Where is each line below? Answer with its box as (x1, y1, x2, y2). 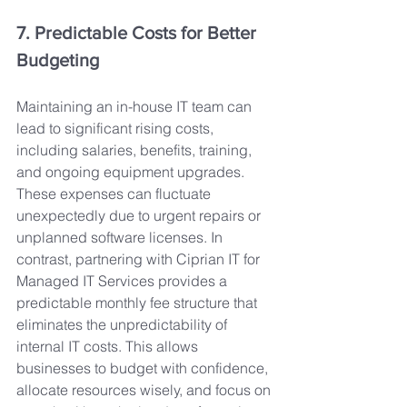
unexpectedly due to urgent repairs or (16, 205, 264, 224)
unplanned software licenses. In (16, 227, 226, 246)
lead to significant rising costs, (16, 118, 217, 137)
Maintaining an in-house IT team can (16, 96, 255, 115)
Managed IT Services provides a (16, 271, 231, 290)
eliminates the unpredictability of (16, 314, 231, 333)
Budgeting (16, 49, 99, 70)
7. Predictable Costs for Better (16, 22, 261, 43)
